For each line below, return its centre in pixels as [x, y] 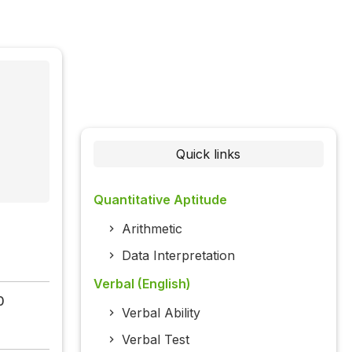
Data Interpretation [178, 256]
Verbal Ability [161, 313]
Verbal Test [155, 340]
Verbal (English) [142, 284]
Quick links [209, 154]
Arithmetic [152, 229]
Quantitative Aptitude [160, 200]
